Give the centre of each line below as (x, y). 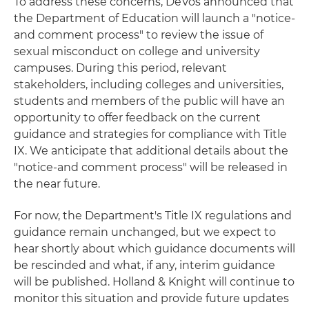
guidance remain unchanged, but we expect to (145, 232)
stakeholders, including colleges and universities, (149, 84)
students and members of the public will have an (149, 101)
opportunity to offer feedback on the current (137, 118)
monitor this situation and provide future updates (151, 298)
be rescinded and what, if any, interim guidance (144, 265)
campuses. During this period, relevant (120, 68)
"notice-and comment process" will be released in (151, 167)
